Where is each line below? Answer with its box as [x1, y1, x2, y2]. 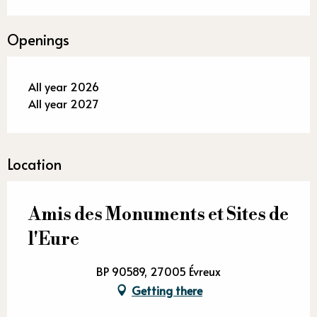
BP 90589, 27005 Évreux [96, 263, 221, 279]
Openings [7, 29, 69, 50]
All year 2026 [28, 78, 99, 94]
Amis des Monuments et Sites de [28, 203, 289, 226]
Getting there [132, 282, 202, 298]
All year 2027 [28, 95, 99, 111]
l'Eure [28, 228, 79, 250]
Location [7, 154, 62, 174]
